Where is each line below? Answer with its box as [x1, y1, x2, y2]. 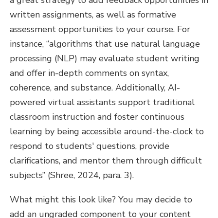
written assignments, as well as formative [10, 9, 176, 20]
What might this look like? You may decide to [10, 194, 192, 205]
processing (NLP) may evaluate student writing [10, 53, 200, 64]
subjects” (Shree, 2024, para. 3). [10, 169, 134, 181]
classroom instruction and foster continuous [10, 111, 184, 123]
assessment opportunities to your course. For [10, 23, 190, 35]
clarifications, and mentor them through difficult [10, 155, 202, 166]
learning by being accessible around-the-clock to [10, 126, 204, 137]
